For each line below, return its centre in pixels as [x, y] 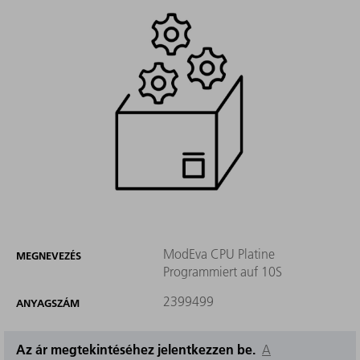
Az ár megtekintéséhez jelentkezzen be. [139, 350]
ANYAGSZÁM [48, 303]
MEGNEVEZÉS [49, 256]
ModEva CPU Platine [219, 254]
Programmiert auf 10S [222, 272]
